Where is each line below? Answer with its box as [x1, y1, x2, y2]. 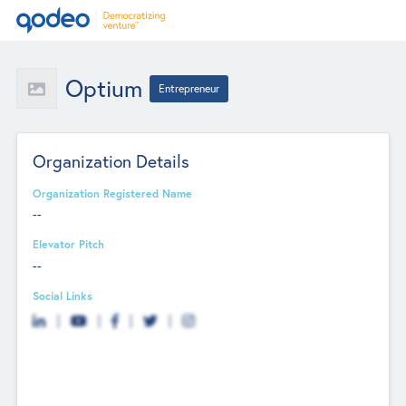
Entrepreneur [159, 81, 220, 95]
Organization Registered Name [33, 185, 193, 200]
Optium [64, 72, 142, 103]
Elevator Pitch [33, 237, 105, 252]
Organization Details [33, 149, 190, 172]
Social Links [33, 287, 93, 303]
